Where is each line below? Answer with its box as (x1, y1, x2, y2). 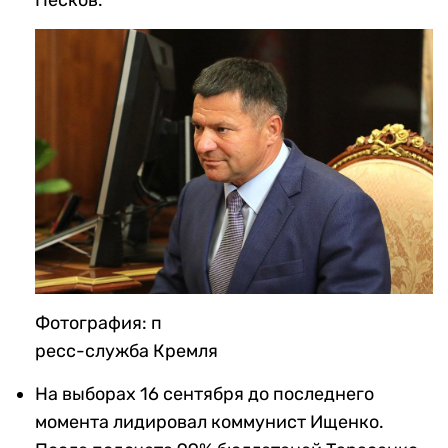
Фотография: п (35, 312, 162, 335)
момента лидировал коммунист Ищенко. (35, 411, 384, 434)
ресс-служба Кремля (35, 340, 218, 363)
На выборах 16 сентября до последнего (35, 383, 374, 406)
